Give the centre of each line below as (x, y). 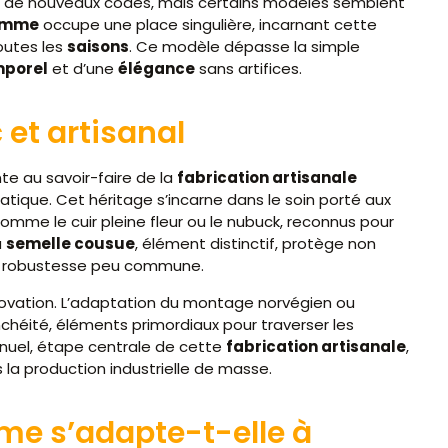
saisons (98, 47)
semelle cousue (70, 244)
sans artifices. (248, 69)
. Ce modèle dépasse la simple (244, 47)
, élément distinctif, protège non (255, 244)
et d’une (83, 69)
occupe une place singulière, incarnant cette (208, 25)
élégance (156, 69)
